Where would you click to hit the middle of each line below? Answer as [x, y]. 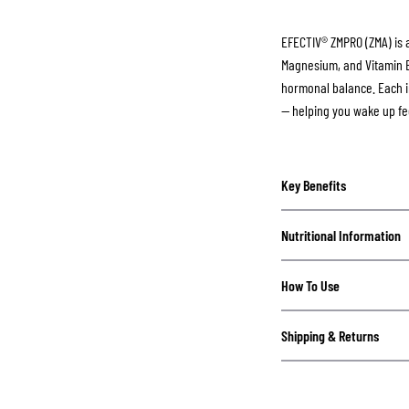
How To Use [310, 286]
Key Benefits [314, 185]
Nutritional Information [341, 236]
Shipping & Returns [330, 336]
